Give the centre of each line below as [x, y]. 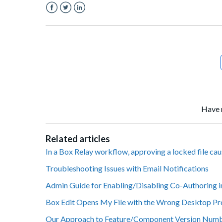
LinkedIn [88, 19]
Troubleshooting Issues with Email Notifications [127, 168]
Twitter [72, 19]
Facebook [63, 19]
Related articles [78, 139]
